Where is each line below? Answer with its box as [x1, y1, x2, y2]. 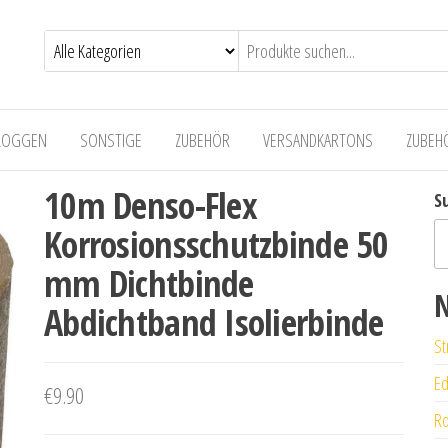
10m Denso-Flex [44, 181, 257, 230]
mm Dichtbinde [44, 259, 254, 308]
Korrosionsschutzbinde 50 [44, 220, 389, 269]
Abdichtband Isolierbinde [44, 298, 384, 347]
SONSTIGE [80, 128, 142, 152]
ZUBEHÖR [175, 128, 230, 152]
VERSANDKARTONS [263, 128, 373, 152]
